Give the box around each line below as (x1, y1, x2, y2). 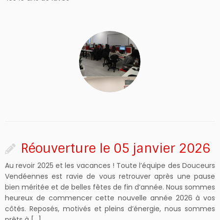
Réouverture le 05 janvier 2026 (21, 140, 210, 157)
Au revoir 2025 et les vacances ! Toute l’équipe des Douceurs (5, 161, 215, 171)
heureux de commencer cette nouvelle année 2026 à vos (5, 193, 215, 203)
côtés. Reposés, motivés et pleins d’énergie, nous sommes (5, 204, 215, 214)
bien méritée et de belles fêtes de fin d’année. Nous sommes (5, 182, 215, 192)
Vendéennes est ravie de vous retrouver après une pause (5, 171, 215, 182)
